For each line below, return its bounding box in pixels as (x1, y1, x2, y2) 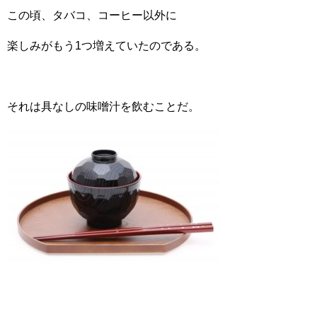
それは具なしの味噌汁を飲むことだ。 (7, 100, 200, 113)
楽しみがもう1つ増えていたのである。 (7, 40, 206, 52)
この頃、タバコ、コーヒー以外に (7, 9, 177, 21)
